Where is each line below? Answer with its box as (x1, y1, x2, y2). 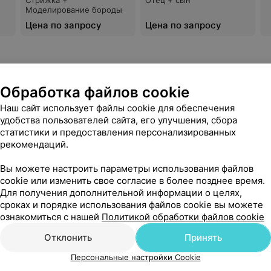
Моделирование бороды (25, 5, 122, 15)
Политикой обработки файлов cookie (102, 211, 264, 223)
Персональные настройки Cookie (70, 252, 201, 262)
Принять (184, 232, 222, 243)
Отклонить (44, 232, 92, 243)
